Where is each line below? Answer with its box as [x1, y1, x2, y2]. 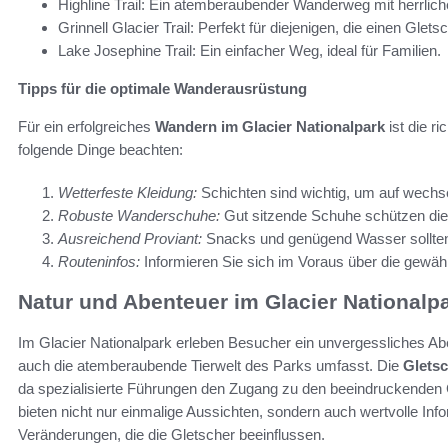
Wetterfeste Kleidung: [58, 183, 197, 201]
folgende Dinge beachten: [18, 140, 183, 158]
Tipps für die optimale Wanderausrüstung [18, 79, 307, 97]
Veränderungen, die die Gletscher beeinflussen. [18, 425, 325, 443]
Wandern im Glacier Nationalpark [155, 117, 385, 135]
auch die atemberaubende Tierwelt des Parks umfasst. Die [18, 356, 403, 374]
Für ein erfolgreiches [18, 117, 155, 135]
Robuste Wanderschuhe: [58, 206, 220, 224]
